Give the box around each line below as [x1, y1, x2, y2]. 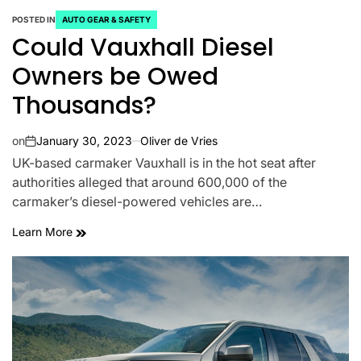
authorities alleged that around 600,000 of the [12, 174, 287, 190]
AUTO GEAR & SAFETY [62, 15, 151, 24]
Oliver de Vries [140, 134, 218, 147]
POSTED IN [12, 15, 56, 24]
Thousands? [12, 89, 156, 122]
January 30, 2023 [36, 134, 132, 147]
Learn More [12, 225, 76, 239]
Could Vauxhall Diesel [12, 31, 274, 64]
